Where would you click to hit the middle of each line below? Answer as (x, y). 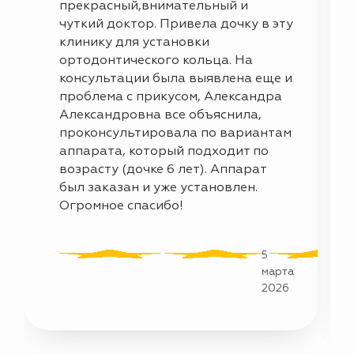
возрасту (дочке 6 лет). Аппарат (163, 169)
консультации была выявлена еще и (176, 79)
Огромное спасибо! (121, 206)
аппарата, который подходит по (164, 151)
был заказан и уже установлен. (158, 188)
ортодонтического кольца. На (156, 60)
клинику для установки (134, 42)
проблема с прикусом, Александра (171, 97)
